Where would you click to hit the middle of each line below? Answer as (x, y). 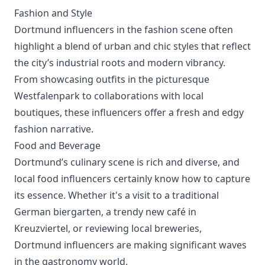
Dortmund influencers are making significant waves (130, 245)
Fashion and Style (53, 13)
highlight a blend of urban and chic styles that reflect (132, 46)
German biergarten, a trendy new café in (105, 212)
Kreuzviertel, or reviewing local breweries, (108, 228)
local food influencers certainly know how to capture (132, 179)
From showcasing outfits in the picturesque (112, 79)
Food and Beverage (57, 146)
